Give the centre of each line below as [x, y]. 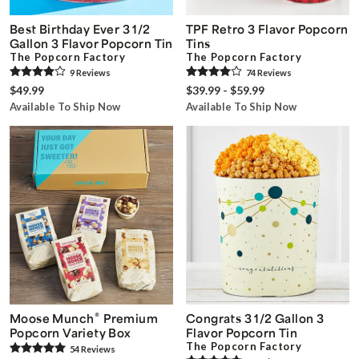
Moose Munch [52, 318]
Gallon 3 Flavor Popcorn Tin [91, 44]
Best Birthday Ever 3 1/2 [80, 29]
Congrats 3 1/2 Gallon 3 [255, 318]
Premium [129, 318]
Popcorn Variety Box [71, 332]
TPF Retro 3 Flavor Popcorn [267, 29]
